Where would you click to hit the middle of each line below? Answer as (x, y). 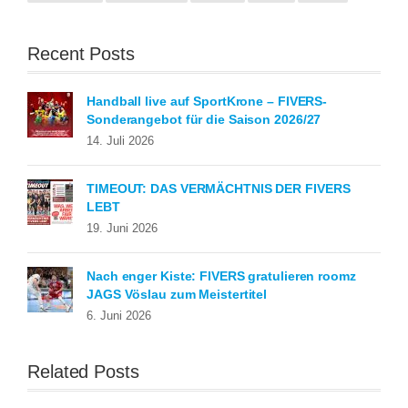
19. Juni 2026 (122, 229)
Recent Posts (81, 54)
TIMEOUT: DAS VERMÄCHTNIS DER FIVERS (219, 189)
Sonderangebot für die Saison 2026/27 (204, 120)
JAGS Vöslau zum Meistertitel (177, 295)
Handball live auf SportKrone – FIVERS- (207, 102)
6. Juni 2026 (119, 316)
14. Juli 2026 (120, 142)
